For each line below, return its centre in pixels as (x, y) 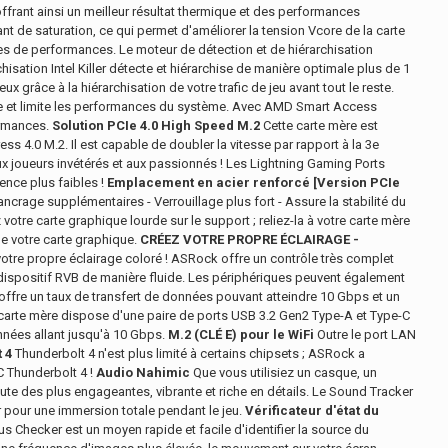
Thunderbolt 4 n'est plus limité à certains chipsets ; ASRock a (188, 353)
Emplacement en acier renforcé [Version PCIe (253, 182)
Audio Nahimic (143, 372)
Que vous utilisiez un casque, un (283, 372)
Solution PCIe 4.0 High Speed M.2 (156, 125)
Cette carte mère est (319, 125)
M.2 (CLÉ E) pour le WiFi (241, 334)
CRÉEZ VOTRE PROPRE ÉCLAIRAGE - (249, 239)
